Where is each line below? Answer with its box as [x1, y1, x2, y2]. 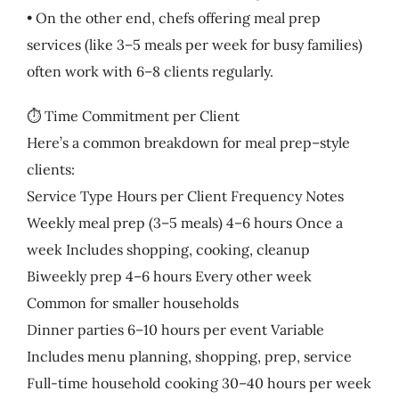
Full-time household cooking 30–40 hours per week [26, 373, 371, 392]
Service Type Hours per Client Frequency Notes [26, 186, 344, 205]
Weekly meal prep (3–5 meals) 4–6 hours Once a [26, 213, 343, 232]
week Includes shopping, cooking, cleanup [26, 240, 310, 258]
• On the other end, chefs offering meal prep [26, 8, 321, 27]
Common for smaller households [26, 293, 239, 312]
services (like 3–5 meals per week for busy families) [26, 35, 362, 53]
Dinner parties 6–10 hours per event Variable [26, 320, 324, 338]
